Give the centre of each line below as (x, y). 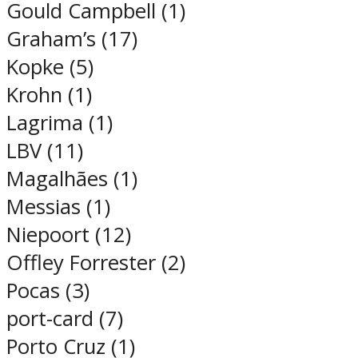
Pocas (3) (48, 291)
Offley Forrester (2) (96, 263)
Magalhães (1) (72, 179)
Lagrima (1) (60, 123)
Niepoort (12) (69, 235)
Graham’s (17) (72, 39)
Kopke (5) (50, 67)
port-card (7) (65, 319)
